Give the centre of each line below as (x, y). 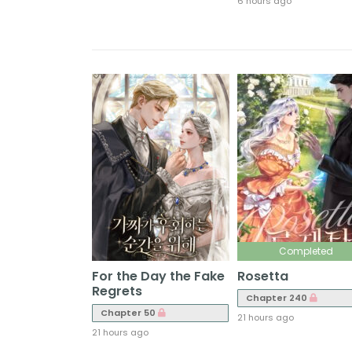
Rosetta (263, 276)
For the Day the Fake (158, 276)
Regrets (117, 291)
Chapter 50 (129, 313)
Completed (306, 251)
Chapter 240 (278, 298)
